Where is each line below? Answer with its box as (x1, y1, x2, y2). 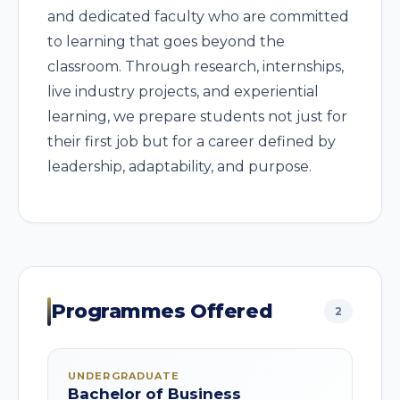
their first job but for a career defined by (47, 133, 336, 150)
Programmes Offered (51, 299, 273, 323)
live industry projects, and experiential (47, 83, 319, 100)
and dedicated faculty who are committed (47, 8, 349, 25)
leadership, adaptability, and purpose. (47, 158, 312, 175)
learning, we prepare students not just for (47, 108, 347, 125)
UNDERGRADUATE (68, 370, 180, 382)
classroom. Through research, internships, (47, 58, 344, 75)
